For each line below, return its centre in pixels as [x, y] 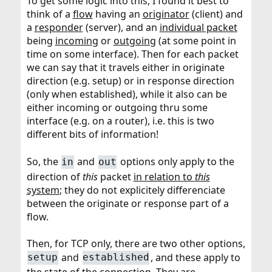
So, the [43, 161]
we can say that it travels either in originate [125, 68]
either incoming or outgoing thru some [117, 108]
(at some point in [196, 41]
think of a [49, 14]
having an [117, 14]
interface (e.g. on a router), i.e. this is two [120, 121]
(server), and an [121, 28]
